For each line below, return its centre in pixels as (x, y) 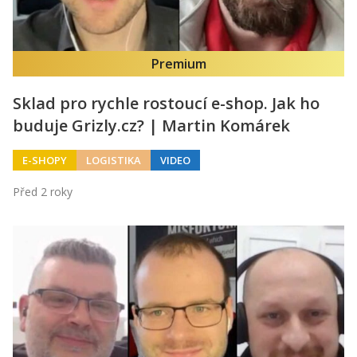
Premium (178, 64)
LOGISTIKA (114, 161)
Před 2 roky (43, 192)
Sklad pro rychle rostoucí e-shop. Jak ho (166, 104)
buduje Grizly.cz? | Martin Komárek (151, 126)
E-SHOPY (45, 161)
